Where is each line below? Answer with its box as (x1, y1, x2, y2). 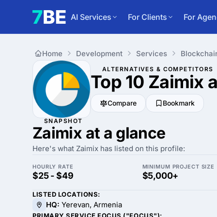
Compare (108, 98, 137, 107)
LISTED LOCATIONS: (32, 190, 100, 198)
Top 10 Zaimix (91, 71, 208, 93)
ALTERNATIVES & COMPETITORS (102, 65, 214, 73)
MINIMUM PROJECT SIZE (142, 163, 215, 170)
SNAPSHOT (44, 117, 83, 124)
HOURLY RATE (32, 163, 74, 170)
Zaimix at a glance (32, 124, 166, 142)
